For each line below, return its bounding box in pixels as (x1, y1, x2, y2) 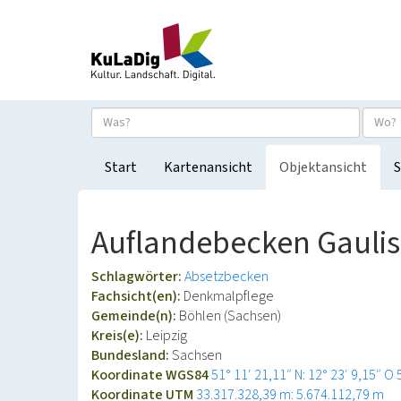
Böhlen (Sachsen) (179, 306, 281, 326)
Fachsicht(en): (91, 286, 183, 306)
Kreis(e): (91, 326, 146, 346)
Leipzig (146, 326, 187, 346)
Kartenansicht (164, 158, 252, 177)
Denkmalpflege (183, 286, 274, 306)
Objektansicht (279, 158, 367, 177)
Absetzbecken (184, 267, 269, 286)
